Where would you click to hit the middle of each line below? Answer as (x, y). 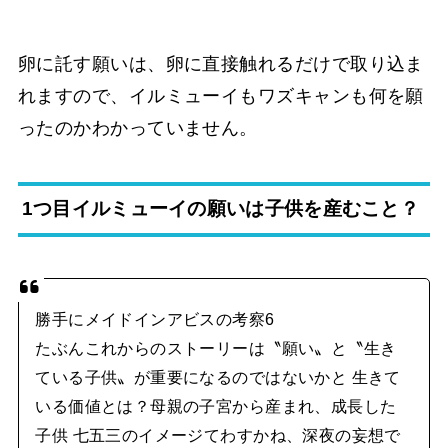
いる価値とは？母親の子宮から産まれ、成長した (216, 405)
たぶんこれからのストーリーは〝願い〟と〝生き (216, 347)
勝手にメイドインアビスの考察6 (155, 318)
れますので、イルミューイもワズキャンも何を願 (220, 95)
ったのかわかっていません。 (137, 127)
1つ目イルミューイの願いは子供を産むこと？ (220, 209)
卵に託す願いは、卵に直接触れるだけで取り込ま (220, 63)
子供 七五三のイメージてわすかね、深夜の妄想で (218, 434)
